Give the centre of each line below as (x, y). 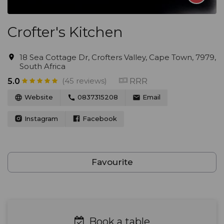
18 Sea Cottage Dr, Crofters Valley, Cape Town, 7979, (118, 57)
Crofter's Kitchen (65, 32)
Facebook (99, 118)
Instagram (40, 118)
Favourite (112, 162)
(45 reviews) (84, 81)
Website (38, 97)
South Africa (42, 66)
